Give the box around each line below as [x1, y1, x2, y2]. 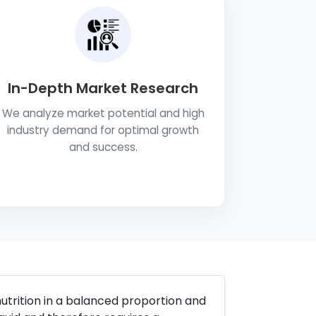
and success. [68, 140, 138, 154]
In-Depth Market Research [8, 78, 198, 98]
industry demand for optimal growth [7, 123, 199, 138]
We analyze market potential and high [1, 106, 205, 121]
